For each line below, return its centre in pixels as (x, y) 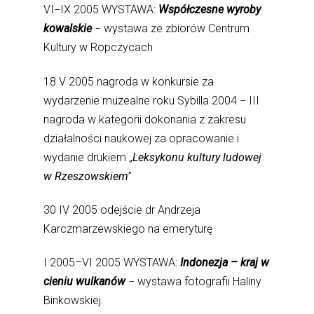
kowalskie (68, 29)
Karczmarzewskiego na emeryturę (128, 228)
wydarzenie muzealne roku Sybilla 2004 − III (152, 100)
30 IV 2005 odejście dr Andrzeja (122, 210)
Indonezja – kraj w (225, 263)
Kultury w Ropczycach (98, 48)
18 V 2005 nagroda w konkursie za (129, 81)
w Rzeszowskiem (86, 176)
